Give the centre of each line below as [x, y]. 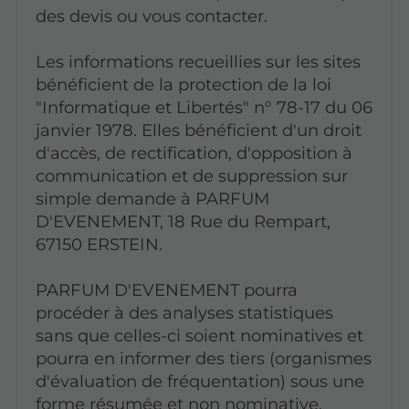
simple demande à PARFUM [152, 198]
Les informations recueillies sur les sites [198, 61]
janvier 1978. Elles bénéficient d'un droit [198, 130]
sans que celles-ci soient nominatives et [199, 335]
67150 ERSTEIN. [99, 244]
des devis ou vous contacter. [151, 16]
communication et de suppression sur [191, 175]
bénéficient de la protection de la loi [183, 84]
